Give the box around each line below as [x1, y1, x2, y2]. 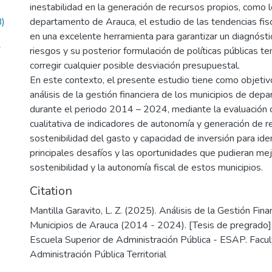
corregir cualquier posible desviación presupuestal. [30, 59, 240, 72]
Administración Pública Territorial [30, 248, 166, 261]
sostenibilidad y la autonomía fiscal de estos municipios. [30, 161, 263, 174]
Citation [30, 183, 72, 199]
